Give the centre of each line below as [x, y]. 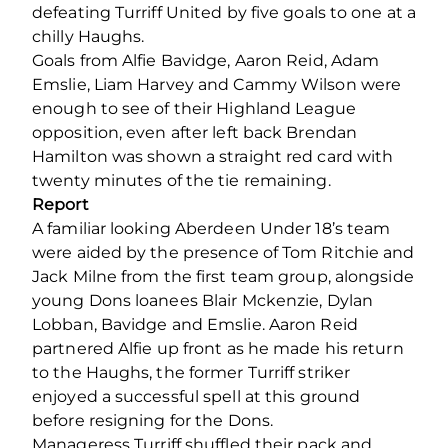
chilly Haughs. [88, 36]
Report [60, 204]
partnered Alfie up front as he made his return [218, 348]
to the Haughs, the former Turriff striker [191, 372]
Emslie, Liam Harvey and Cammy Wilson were [217, 84]
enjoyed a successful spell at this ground [196, 396]
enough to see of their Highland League [194, 108]
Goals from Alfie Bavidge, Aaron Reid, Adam [206, 60]
